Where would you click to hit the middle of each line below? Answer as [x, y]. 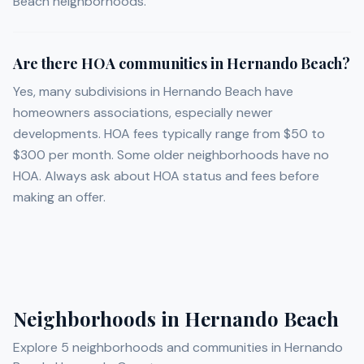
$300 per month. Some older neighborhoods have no [171, 155]
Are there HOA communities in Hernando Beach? [182, 64]
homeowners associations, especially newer [143, 113]
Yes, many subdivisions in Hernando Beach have [153, 92]
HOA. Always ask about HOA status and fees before [166, 176]
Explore [37, 348]
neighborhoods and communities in [177, 348]
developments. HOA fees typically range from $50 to [169, 134]
